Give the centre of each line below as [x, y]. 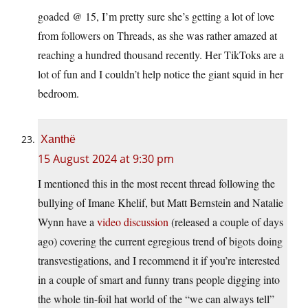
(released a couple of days [226, 222]
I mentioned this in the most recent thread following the [156, 184]
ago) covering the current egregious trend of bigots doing [160, 241]
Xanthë [58, 140]
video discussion [133, 222]
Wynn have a [67, 222]
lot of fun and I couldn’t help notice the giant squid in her [161, 74]
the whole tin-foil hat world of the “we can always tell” [156, 299]
